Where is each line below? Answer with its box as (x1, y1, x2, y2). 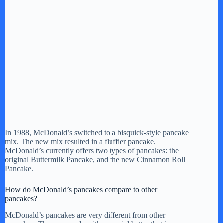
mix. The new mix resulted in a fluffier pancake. (5, 137, 156, 146)
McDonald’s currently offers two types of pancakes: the (5, 146, 179, 155)
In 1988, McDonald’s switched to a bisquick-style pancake (5, 128, 189, 137)
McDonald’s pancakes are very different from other (5, 210, 165, 219)
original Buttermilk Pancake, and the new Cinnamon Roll (5, 155, 185, 164)
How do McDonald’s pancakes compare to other (5, 185, 157, 194)
